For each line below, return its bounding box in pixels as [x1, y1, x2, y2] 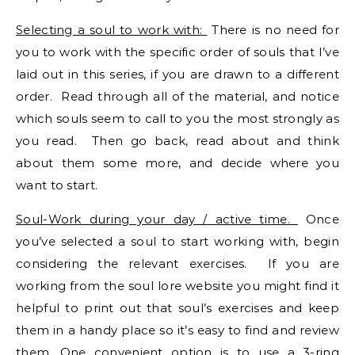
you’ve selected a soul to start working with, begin [16, 234, 339, 249]
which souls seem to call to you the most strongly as [16, 111, 339, 126]
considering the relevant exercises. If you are [16, 256, 339, 271]
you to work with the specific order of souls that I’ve [16, 44, 339, 59]
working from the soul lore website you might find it [16, 278, 339, 293]
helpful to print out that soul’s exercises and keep [16, 300, 339, 315]
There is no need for [207, 22, 339, 37]
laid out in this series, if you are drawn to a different [16, 67, 339, 82]
